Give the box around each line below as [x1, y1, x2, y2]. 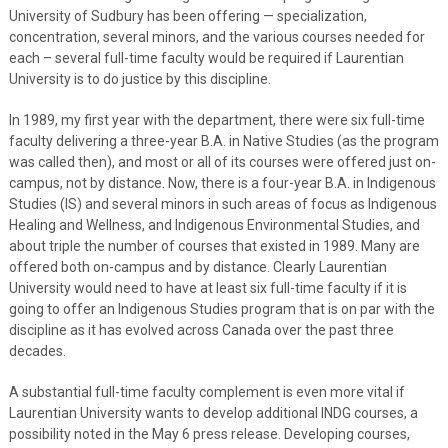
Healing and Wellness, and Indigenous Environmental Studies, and [8, 216, 420, 233]
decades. [8, 342, 66, 359]
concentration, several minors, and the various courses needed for [8, 28, 425, 45]
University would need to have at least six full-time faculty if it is [8, 279, 407, 296]
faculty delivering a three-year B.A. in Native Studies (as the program [8, 132, 439, 149]
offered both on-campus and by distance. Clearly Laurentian [8, 258, 387, 275]
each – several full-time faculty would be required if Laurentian [8, 49, 404, 66]
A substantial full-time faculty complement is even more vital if [8, 383, 405, 400]
